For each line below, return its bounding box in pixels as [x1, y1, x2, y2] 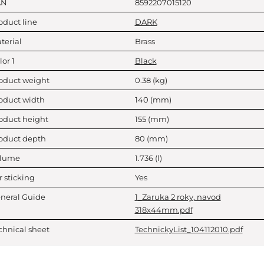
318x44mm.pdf [134, 205, 193, 214]
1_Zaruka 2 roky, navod [134, 192, 221, 202]
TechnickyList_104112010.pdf [134, 225, 243, 234]
